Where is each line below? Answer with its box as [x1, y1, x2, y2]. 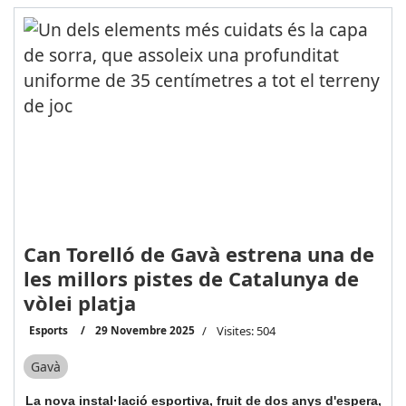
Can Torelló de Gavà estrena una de [23, 239, 374, 267]
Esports [28, 322, 68, 337]
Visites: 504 [216, 322, 275, 339]
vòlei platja [23, 288, 136, 316]
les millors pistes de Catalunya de [23, 264, 359, 292]
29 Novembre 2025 [94, 322, 195, 337]
